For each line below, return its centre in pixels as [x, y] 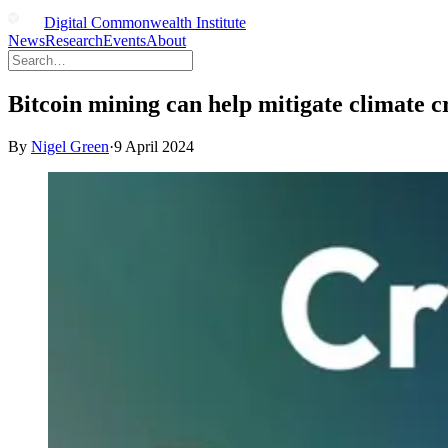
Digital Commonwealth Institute [145, 22]
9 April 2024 [154, 146]
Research [74, 40]
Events [124, 40]
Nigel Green [70, 146]
